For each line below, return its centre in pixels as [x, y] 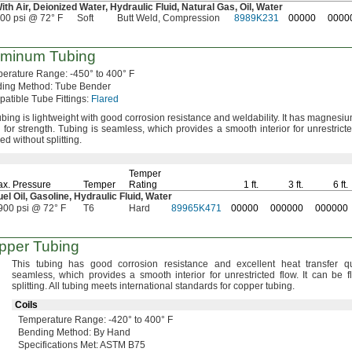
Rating [143, 185]
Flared [105, 99]
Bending [37, 332]
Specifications [49, 345]
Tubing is [79, 129]
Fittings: [72, 99]
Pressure [31, 185]
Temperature [46, 320]
